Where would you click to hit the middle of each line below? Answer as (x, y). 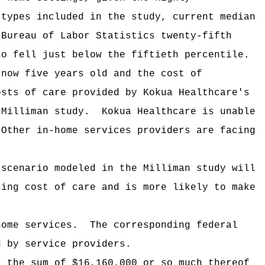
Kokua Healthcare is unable (179, 112)
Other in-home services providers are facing (128, 131)
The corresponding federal (164, 225)
